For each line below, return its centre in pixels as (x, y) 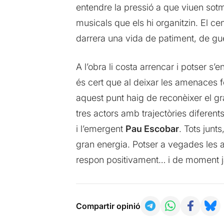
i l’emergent (100, 128)
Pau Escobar (152, 128)
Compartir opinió (108, 206)
